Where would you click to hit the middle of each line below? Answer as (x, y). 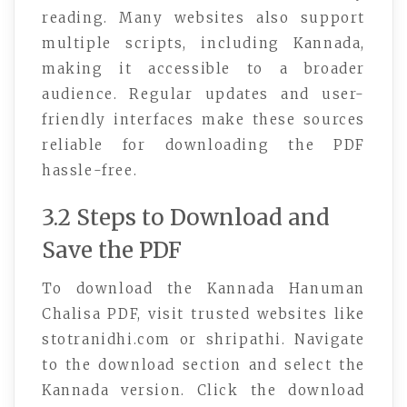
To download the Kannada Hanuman (203, 289)
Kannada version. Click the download (203, 391)
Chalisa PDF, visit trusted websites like (203, 314)
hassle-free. (90, 171)
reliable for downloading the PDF (203, 145)
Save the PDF (112, 251)
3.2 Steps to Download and (186, 218)
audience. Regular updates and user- (203, 94)
